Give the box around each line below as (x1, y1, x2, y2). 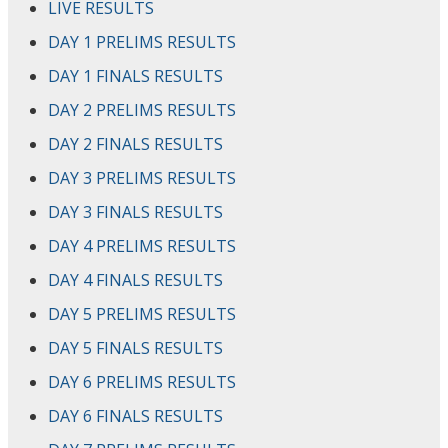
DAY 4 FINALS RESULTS (48, 268, 223, 291)
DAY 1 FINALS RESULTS (48, 64, 223, 87)
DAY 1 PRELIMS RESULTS (48, 30, 236, 53)
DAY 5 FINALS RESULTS (48, 336, 223, 359)
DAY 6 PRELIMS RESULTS (48, 370, 236, 393)
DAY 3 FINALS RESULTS (48, 200, 223, 223)
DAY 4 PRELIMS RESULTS (48, 234, 236, 257)
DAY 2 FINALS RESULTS (48, 132, 223, 155)
